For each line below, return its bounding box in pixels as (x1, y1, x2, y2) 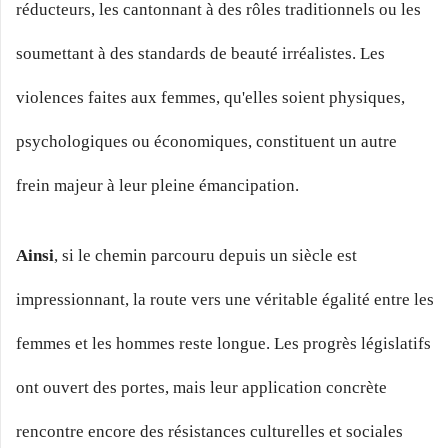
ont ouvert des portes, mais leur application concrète (16, 377, 387, 397)
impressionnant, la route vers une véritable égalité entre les (16, 289, 434, 309)
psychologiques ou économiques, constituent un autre (16, 132, 397, 152)
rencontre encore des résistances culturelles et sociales (16, 421, 403, 441)
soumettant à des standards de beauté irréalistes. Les (16, 44, 385, 64)
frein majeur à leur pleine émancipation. (16, 176, 299, 196)
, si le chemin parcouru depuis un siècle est (54, 245, 357, 265)
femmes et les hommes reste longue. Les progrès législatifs (16, 333, 431, 353)
